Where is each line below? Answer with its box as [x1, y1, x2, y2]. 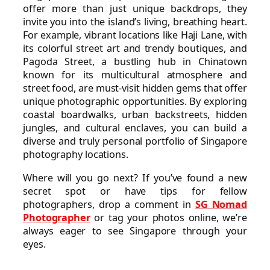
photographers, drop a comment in [23, 197, 195, 211]
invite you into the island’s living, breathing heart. [23, 15, 247, 29]
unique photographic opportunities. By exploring [23, 95, 247, 108]
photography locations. [23, 148, 128, 162]
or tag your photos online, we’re [90, 210, 247, 224]
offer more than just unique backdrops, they [23, 2, 247, 16]
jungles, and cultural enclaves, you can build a [23, 121, 247, 135]
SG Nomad [195, 197, 248, 211]
